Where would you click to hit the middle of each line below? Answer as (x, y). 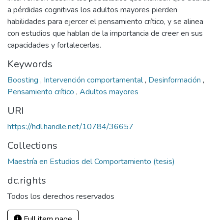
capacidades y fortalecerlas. (54, 45)
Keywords (30, 64)
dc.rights (27, 180)
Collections (32, 146)
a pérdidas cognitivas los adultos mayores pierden (92, 10)
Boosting (24, 80)
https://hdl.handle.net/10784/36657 (70, 127)
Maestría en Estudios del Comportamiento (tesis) (91, 162)
